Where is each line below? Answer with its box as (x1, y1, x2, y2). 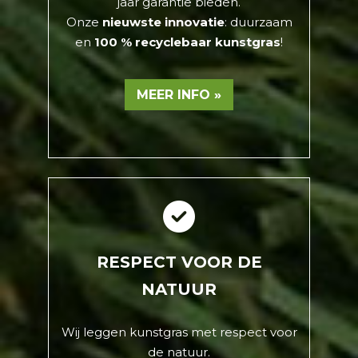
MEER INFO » (137, 87, 221, 103)
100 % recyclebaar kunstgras (94, 34, 280, 50)
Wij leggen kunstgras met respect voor (61, 324, 297, 340)
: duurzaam (224, 14, 292, 30)
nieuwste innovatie (101, 14, 225, 30)
